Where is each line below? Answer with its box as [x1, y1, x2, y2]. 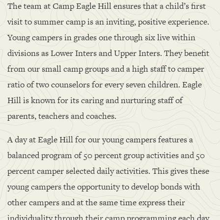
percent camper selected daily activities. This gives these [7, 165, 209, 177]
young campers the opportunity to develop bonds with [7, 181, 200, 192]
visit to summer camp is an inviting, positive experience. [7, 16, 209, 27]
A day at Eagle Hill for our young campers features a [7, 134, 193, 145]
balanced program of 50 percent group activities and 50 [7, 149, 205, 161]
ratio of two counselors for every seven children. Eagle [7, 79, 202, 90]
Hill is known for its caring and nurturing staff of [7, 94, 183, 106]
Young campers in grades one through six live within [7, 31, 195, 43]
